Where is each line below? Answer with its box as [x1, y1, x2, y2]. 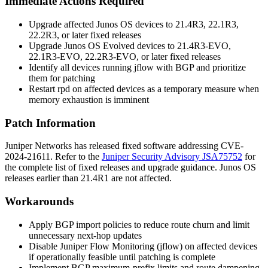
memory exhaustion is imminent [29, 94, 149, 105]
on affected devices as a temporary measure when [70, 83, 259, 94]
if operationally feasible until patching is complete [29, 251, 215, 262]
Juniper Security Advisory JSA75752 [102, 151, 242, 162]
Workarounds [5, 195, 74, 208]
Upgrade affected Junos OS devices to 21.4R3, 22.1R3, [29, 19, 239, 29]
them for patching [29, 72, 95, 83]
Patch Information [5, 116, 96, 129]
